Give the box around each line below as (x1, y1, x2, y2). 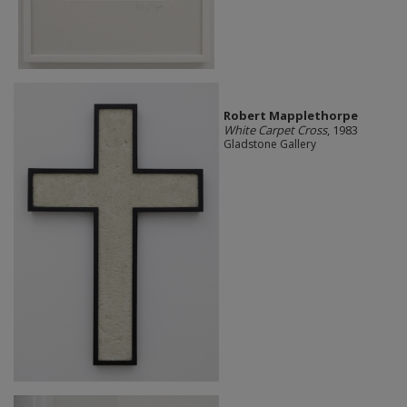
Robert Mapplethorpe (223, 107, 358, 124)
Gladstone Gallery (223, 136, 316, 153)
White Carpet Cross (223, 122, 327, 139)
